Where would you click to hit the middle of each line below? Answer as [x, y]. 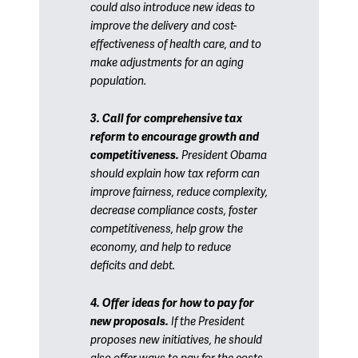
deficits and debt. [133, 266]
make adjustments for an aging [167, 63]
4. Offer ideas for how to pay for [172, 303]
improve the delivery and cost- [163, 26]
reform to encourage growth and [175, 137]
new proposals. [129, 322]
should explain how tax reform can [175, 174]
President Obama [223, 155]
